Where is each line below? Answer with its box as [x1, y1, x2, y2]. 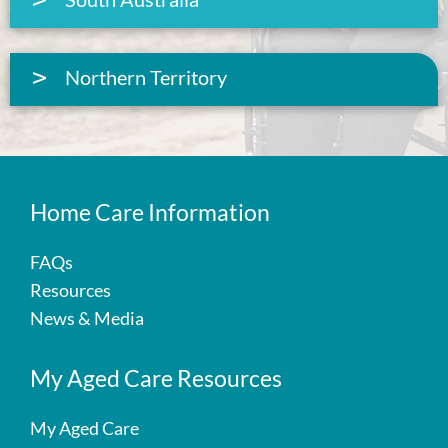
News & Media [30, 307, 144, 329]
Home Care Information [30, 198, 270, 226]
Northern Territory [65, 65, 227, 89]
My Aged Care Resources [30, 364, 282, 392]
